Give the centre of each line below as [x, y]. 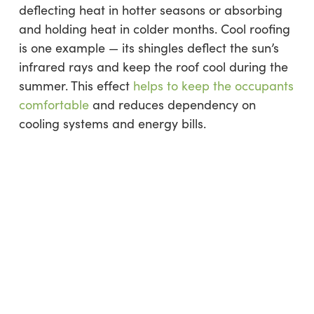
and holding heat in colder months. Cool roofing [154, 29]
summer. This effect [76, 86]
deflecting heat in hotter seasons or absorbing [150, 10]
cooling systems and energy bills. [112, 124]
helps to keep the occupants [213, 86]
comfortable [54, 105]
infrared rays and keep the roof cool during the [153, 67]
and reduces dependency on [172, 105]
